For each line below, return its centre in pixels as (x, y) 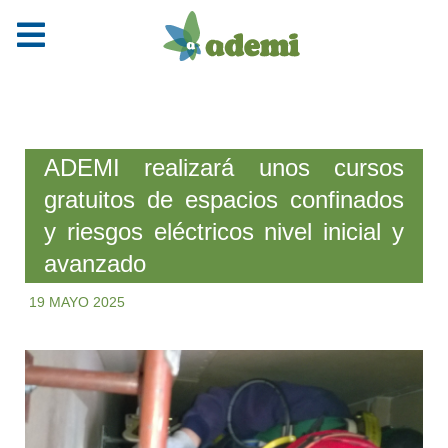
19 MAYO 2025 (77, 302)
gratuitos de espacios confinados (224, 199)
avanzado (95, 263)
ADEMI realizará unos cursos (224, 167)
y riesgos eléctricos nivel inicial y (224, 231)
